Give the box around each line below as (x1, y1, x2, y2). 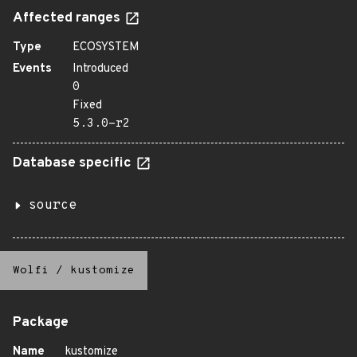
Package (13, 314, 69, 331)
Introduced (73, 61, 128, 76)
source (29, 198, 76, 214)
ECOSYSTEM (73, 40, 139, 55)
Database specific (13, 155, 135, 172)
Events (13, 61, 52, 76)
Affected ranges (13, 10, 124, 27)
